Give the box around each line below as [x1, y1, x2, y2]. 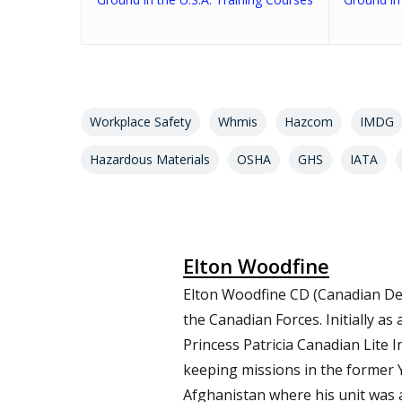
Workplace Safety [90, 112, 191, 130]
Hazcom [284, 112, 333, 130]
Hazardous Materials [90, 150, 210, 168]
